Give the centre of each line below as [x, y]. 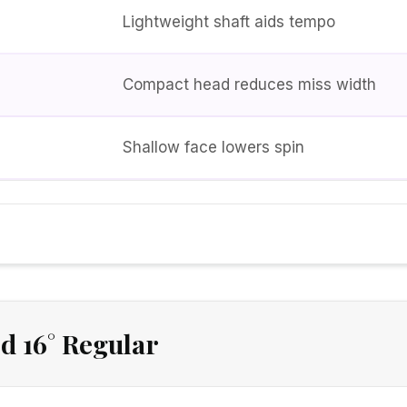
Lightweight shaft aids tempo [229, 21]
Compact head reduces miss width [249, 84]
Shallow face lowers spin [213, 147]
